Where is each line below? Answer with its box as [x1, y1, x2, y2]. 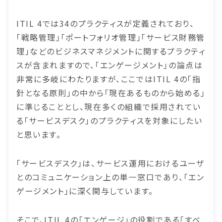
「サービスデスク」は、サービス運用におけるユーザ [16, 157, 205, 169]
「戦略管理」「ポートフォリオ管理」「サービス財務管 [16, 31, 206, 44]
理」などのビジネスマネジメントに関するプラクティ [16, 45, 206, 57]
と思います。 [16, 128, 61, 141]
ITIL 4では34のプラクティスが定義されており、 [16, 17, 195, 30]
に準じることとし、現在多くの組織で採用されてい [16, 101, 201, 113]
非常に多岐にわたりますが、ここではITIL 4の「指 [16, 73, 201, 85]
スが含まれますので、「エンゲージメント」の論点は [16, 59, 203, 71]
